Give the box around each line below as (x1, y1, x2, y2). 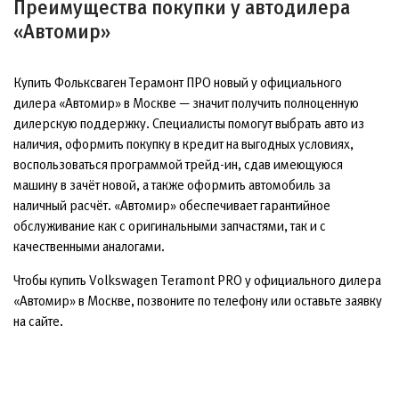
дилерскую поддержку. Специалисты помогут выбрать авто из (13, 115, 364, 131)
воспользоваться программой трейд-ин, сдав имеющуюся (13, 156, 343, 172)
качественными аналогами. (13, 238, 165, 254)
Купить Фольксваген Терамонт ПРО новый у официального (13, 74, 342, 90)
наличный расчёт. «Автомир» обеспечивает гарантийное (13, 197, 330, 213)
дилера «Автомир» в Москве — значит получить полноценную (13, 94, 359, 110)
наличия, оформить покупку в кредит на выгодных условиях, (13, 135, 354, 151)
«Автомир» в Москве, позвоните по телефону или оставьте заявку (13, 292, 382, 308)
